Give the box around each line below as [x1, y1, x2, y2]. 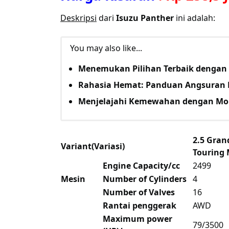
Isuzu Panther [116, 12, 174, 24]
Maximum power [103, 213, 172, 225]
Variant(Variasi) [61, 141, 125, 152]
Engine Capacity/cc [103, 160, 180, 172]
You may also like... [70, 42, 142, 54]
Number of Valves [103, 187, 175, 198]
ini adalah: [174, 12, 215, 24]
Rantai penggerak [103, 200, 176, 212]
